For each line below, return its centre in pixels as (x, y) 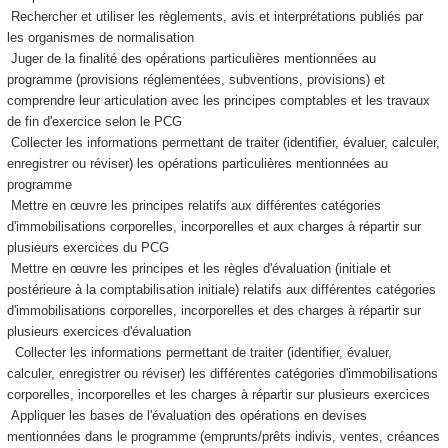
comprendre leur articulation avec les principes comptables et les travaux (218, 100)
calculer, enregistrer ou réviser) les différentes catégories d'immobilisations (222, 373)
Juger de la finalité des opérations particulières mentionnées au (191, 58)
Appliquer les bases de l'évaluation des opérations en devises (186, 415)
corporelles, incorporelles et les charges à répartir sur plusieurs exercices (220, 394)
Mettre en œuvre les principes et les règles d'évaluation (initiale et (198, 268)
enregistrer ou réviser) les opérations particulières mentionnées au (197, 163)
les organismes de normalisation (102, 37)
